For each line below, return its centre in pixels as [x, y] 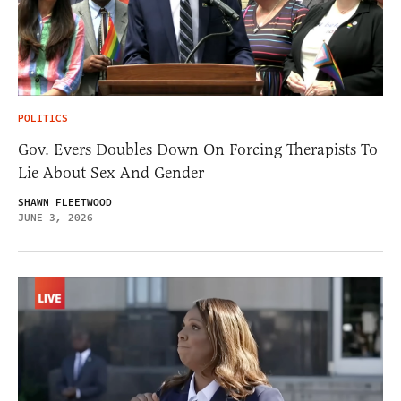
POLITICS [43, 118]
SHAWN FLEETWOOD [65, 202]
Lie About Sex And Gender [111, 172]
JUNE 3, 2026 [55, 218]
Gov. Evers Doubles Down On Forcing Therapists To [198, 149]
